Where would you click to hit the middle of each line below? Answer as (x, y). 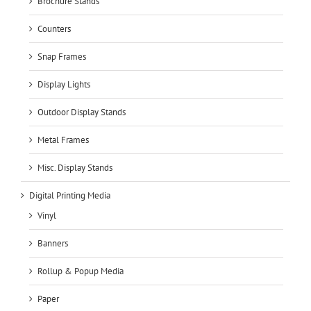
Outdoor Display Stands (82, 112)
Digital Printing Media (70, 195)
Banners (53, 243)
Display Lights (64, 84)
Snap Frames (62, 56)
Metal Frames (63, 140)
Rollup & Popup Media (81, 271)
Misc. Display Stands (75, 167)
